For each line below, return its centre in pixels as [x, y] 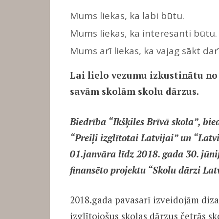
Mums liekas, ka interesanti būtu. [143, 33]
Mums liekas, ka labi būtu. [127, 15]
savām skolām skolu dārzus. [134, 91]
